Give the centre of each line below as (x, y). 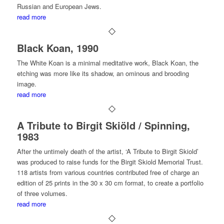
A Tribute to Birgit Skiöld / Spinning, (103, 125)
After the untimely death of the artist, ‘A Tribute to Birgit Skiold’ (107, 151)
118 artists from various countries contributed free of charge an (108, 172)
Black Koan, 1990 (57, 48)
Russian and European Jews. (59, 6)
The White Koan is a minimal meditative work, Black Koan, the (107, 63)
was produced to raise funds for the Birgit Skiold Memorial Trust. (110, 162)
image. (26, 84)
